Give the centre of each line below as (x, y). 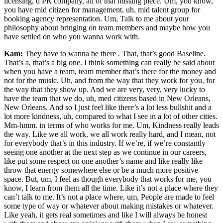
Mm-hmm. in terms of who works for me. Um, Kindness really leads (111, 125)
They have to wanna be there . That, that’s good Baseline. (114, 54)
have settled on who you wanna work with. (72, 37)
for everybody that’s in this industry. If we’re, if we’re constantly (105, 143)
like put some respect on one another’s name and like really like (103, 161)
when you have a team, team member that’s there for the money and (110, 72)
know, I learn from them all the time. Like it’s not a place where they (111, 188)
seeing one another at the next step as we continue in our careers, (105, 152)
